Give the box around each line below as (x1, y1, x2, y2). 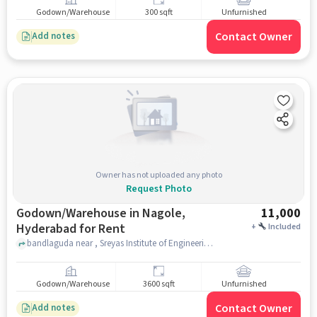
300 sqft (144, 6, 173, 19)
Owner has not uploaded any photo (95, 168, 222, 181)
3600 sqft (142, 278, 175, 291)
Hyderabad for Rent (16, 219, 125, 238)
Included (268, 220, 301, 233)
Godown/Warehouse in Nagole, (16, 204, 142, 222)
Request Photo (125, 181, 192, 196)
